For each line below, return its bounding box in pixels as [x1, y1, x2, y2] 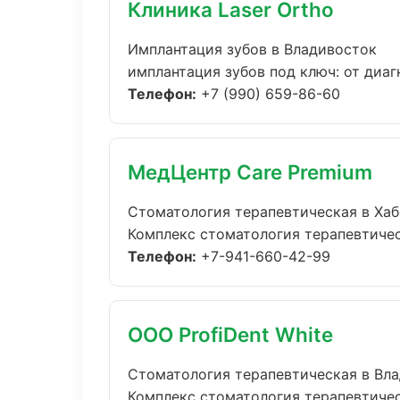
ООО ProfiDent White [128, 322, 333, 346]
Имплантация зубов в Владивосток [128, 40, 377, 58]
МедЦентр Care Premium [128, 160, 372, 184]
